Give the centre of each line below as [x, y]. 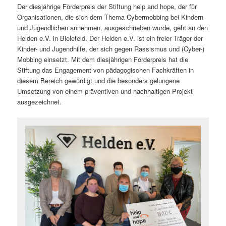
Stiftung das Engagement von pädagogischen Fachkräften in [106, 70]
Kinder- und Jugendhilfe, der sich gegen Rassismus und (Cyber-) [111, 49]
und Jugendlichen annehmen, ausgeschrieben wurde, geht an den [113, 28]
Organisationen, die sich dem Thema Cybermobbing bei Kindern [110, 17]
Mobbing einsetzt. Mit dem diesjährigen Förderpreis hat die [103, 60]
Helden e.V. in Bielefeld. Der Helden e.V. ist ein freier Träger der [110, 38]
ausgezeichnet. [40, 102]
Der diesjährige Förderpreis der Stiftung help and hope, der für [107, 7]
